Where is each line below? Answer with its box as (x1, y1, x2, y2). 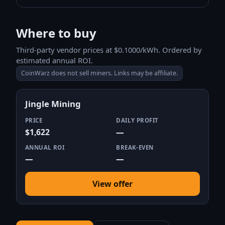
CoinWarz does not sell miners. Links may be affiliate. (21, 69, 178, 78)
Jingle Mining (25, 97, 81, 109)
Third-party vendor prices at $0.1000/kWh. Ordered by (16, 44, 202, 55)
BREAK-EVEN (116, 143, 154, 151)
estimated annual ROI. (16, 55, 93, 65)
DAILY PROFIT (116, 117, 159, 125)
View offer (92, 178, 133, 190)
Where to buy (16, 24, 96, 41)
